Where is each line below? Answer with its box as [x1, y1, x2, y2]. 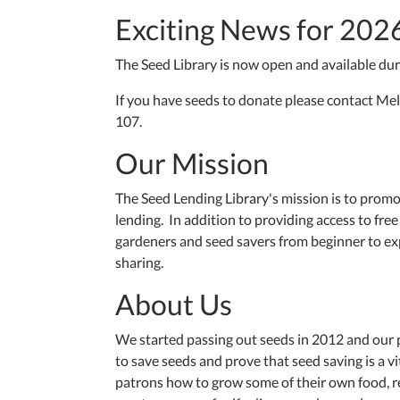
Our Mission [115, 146, 269, 181]
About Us [115, 287, 232, 322]
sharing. [115, 254, 163, 271]
